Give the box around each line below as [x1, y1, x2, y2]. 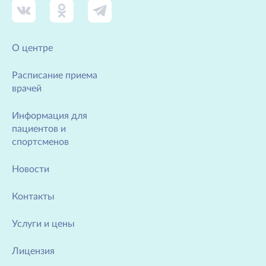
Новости [12, 164, 49, 174]
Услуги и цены [12, 219, 75, 229]
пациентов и [12, 124, 66, 134]
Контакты [12, 192, 55, 201]
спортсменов [12, 137, 69, 147]
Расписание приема [12, 71, 97, 80]
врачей [12, 84, 42, 93]
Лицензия [12, 246, 55, 256]
